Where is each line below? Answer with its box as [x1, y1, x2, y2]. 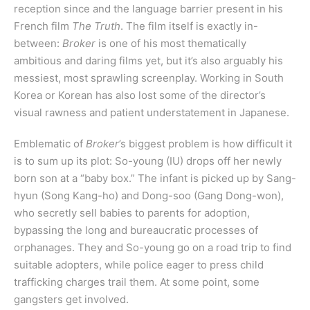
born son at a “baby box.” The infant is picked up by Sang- [14, 172, 296, 185]
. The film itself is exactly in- [120, 19, 258, 33]
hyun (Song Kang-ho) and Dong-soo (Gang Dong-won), [14, 189, 284, 203]
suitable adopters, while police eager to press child [14, 258, 264, 272]
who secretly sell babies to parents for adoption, [14, 206, 250, 220]
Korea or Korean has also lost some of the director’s [14, 89, 266, 102]
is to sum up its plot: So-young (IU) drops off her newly [14, 154, 282, 168]
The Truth [72, 19, 120, 33]
